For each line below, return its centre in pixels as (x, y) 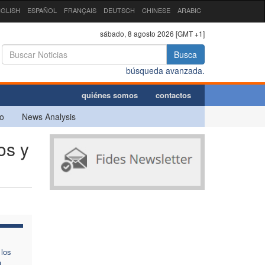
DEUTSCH (119, 10)
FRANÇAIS (80, 10)
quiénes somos (110, 95)
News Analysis (49, 116)
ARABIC (189, 10)
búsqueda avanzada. (165, 70)
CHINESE (156, 10)
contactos (173, 95)
